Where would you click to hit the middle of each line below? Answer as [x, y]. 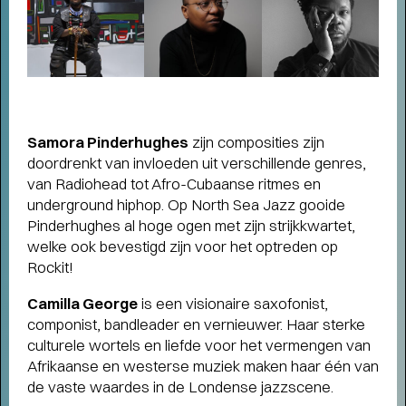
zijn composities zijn [256, 142]
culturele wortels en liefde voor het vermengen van [199, 345]
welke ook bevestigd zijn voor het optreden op [183, 246]
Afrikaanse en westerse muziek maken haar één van [203, 366]
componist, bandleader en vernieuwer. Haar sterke [196, 324]
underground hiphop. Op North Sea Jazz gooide [186, 205]
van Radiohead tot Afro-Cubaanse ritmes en [174, 184]
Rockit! [50, 267]
